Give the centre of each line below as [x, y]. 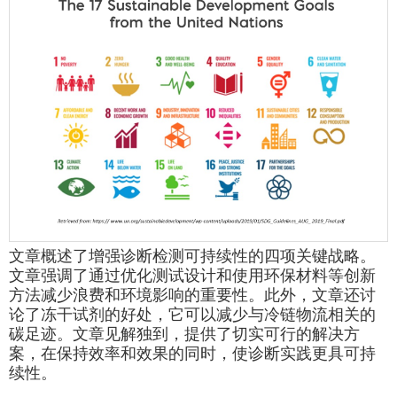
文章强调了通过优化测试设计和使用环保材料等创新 [192, 278]
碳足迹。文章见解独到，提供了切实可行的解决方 [184, 336]
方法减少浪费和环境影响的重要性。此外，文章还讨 [192, 297]
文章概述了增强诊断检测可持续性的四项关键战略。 [192, 258]
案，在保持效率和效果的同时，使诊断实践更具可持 [192, 356]
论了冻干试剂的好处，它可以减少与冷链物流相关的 [192, 317]
